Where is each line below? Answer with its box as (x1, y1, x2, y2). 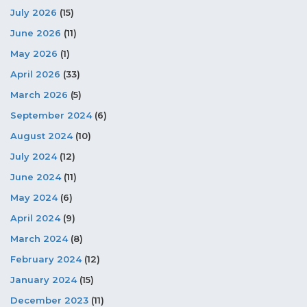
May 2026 (10, 47, 58, 59)
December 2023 (10, 294, 88, 306)
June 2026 (10, 27, 61, 38)
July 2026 (10, 6, 57, 18)
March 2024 (10, 232, 68, 244)
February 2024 (10, 253, 82, 265)
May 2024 (10, 191, 58, 203)
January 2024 (10, 273, 77, 285)
